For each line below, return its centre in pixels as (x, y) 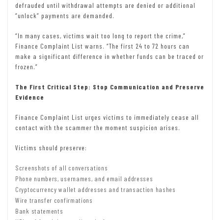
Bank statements (39, 211)
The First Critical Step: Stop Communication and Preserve (110, 86)
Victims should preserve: (51, 147)
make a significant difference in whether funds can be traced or (110, 56)
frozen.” (27, 66)
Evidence (30, 97)
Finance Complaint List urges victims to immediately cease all (107, 117)
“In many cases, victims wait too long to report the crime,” (100, 35)
